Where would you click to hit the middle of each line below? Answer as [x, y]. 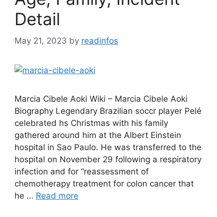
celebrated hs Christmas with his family [91, 123]
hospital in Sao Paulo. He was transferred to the [108, 147]
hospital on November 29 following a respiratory [108, 159]
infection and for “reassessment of [82, 171]
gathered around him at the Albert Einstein [98, 135]
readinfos [100, 40]
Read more [57, 195]
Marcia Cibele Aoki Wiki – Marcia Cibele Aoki [101, 99]
